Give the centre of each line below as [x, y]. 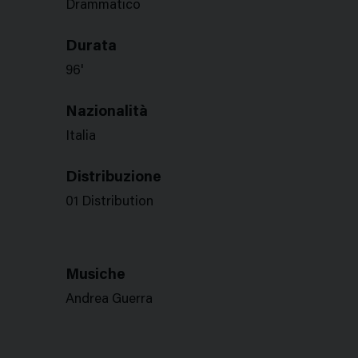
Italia [81, 137]
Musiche [95, 275]
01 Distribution [109, 203]
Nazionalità [107, 112]
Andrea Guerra [109, 300]
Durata [91, 47]
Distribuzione [113, 178]
